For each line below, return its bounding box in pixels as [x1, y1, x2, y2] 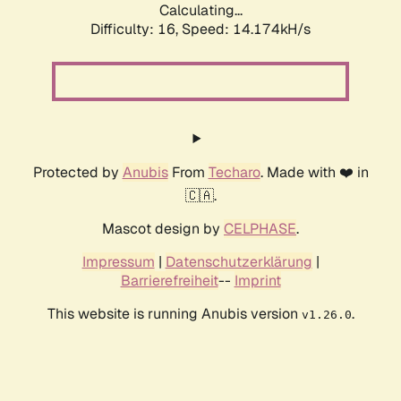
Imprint [234, 271, 281, 291]
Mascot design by [102, 219, 224, 239]
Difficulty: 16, [90, 20, 182, 39]
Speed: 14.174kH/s [182, 20, 311, 39]
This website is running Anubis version [47, 304, 302, 324]
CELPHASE [224, 219, 296, 239]
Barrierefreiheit [120, 271, 218, 291]
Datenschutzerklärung [165, 252, 312, 272]
